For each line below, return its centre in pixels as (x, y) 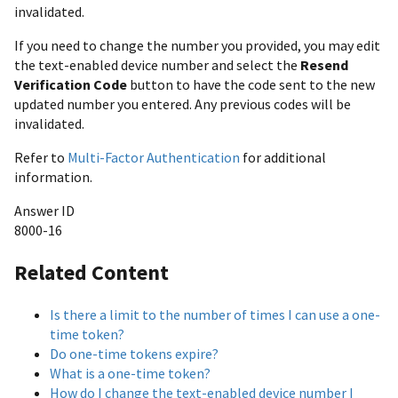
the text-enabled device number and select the (157, 64)
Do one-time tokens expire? (134, 353)
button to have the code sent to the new (251, 84)
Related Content (92, 272)
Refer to (41, 157)
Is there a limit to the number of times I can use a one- (215, 314)
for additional (283, 157)
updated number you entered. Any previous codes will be (183, 103)
